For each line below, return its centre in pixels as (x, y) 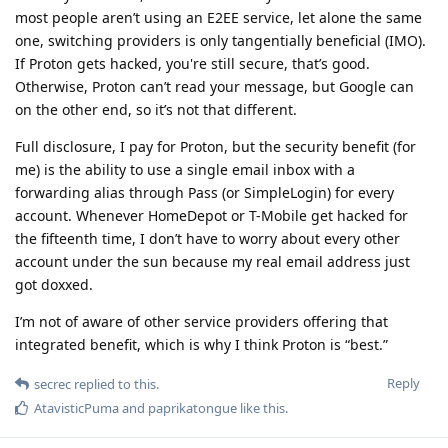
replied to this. (115, 383)
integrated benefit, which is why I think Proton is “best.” (201, 344)
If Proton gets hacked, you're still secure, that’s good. (192, 63)
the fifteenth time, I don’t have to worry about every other (207, 238)
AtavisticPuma (76, 407)
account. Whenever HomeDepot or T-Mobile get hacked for (211, 215)
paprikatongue (192, 407)
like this (261, 407)
